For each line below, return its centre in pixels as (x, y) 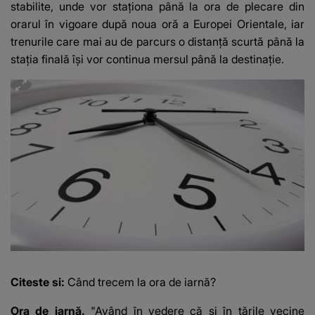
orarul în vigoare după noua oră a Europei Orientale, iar (157, 24)
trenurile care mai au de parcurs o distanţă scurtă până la (157, 42)
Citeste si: (39, 282)
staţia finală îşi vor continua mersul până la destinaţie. (147, 59)
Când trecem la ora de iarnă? (142, 282)
